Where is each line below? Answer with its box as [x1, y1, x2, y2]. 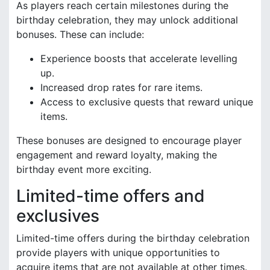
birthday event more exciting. [16, 163, 151, 176]
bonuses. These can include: [16, 28, 144, 41]
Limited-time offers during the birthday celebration [16, 232, 250, 245]
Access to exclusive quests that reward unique [40, 96, 253, 108]
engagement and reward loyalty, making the [16, 149, 217, 162]
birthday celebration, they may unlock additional [16, 14, 238, 27]
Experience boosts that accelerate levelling [40, 52, 237, 65]
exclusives [16, 206, 99, 227]
